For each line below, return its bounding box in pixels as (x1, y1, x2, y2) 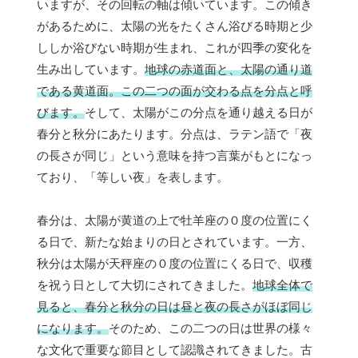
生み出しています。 (37, 62, 145, 76)
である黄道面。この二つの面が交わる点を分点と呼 (37, 83, 312, 97)
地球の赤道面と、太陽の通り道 (145, 62, 312, 76)
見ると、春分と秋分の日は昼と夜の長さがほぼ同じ (37, 299, 312, 313)
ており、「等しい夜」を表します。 (37, 169, 229, 184)
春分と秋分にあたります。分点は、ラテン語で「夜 (37, 126, 312, 141)
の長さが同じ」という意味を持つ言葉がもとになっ (37, 148, 312, 162)
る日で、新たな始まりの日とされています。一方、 (37, 234, 312, 249)
